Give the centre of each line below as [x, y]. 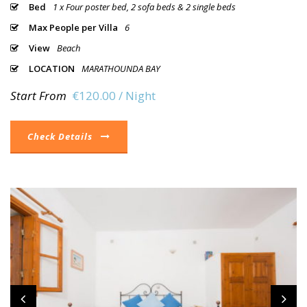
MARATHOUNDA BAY [121, 68]
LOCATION [52, 68]
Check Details [60, 136]
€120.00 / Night [114, 95]
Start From [38, 95]
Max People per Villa [73, 27]
